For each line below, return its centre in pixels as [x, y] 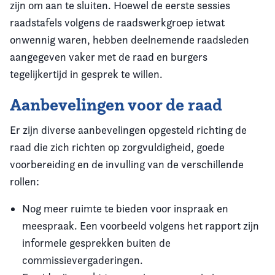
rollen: [25, 181]
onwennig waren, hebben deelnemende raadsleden [130, 40]
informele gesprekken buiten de [96, 243]
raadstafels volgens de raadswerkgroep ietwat [117, 22]
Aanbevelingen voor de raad [116, 105]
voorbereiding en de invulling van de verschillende [127, 164]
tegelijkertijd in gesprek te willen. [86, 74]
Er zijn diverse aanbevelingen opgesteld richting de [128, 130]
